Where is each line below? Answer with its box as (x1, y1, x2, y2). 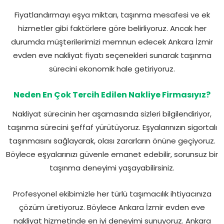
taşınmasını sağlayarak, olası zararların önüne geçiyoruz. (8, 135, 215, 146)
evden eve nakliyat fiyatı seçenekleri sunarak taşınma (12, 49, 211, 60)
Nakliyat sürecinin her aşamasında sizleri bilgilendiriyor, (12, 108, 211, 119)
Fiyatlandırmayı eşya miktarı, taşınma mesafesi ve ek (14, 9, 210, 20)
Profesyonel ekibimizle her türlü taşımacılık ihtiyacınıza (12, 188, 211, 199)
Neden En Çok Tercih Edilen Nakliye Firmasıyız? (13, 88, 210, 100)
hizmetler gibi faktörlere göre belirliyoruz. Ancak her (17, 22, 206, 33)
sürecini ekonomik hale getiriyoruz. (49, 63, 175, 74)
